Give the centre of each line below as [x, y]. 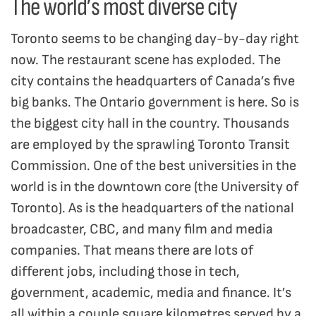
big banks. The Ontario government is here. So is [155, 103]
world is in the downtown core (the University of [154, 187]
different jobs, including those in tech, [125, 272]
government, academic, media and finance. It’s [151, 293]
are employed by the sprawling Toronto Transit [150, 145]
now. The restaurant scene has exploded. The [146, 60]
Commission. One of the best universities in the [153, 166]
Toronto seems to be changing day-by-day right [155, 39]
